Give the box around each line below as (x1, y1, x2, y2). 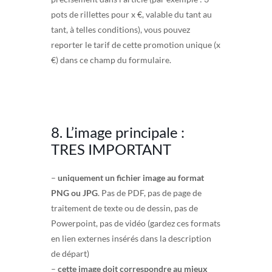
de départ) (51, 248, 89, 259)
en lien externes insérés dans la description (51, 233, 211, 243)
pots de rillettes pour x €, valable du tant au (51, 8, 212, 19)
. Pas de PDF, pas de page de (98, 187, 202, 198)
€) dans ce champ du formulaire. (51, 54, 171, 65)
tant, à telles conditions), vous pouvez (51, 24, 190, 35)
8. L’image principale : (51, 123, 185, 141)
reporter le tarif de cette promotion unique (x (51, 39, 220, 50)
